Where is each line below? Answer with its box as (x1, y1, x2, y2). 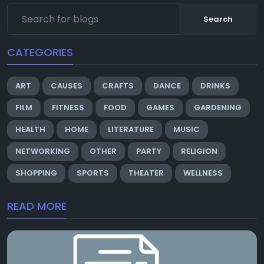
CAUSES (51, 80, 82, 92)
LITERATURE (108, 124, 154, 136)
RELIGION (181, 146, 217, 157)
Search (203, 14, 233, 25)
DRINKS (200, 80, 230, 92)
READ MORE (7, 199, 67, 214)
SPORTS (77, 167, 109, 179)
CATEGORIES (7, 45, 73, 60)
